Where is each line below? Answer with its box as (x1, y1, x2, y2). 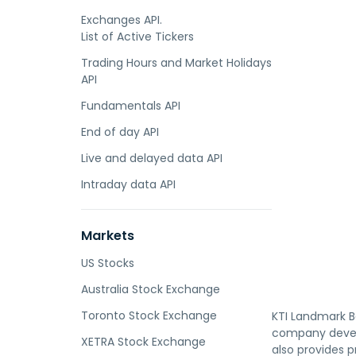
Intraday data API (81, 176, 176, 192)
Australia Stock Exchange (81, 281, 220, 297)
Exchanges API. (81, 12, 162, 28)
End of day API (81, 124, 159, 140)
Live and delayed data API (81, 150, 222, 166)
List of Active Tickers (81, 29, 194, 44)
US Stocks (81, 255, 134, 271)
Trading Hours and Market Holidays (81, 55, 272, 71)
